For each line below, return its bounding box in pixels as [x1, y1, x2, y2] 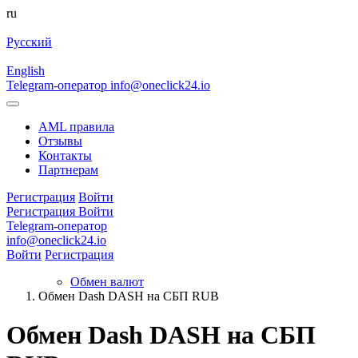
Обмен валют [70, 275, 144, 288]
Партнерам [38, 163, 98, 177]
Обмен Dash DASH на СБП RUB [38, 289, 219, 303]
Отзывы [38, 134, 82, 148]
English [6, 64, 45, 78]
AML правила [38, 120, 114, 133]
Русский [6, 35, 52, 49]
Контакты [38, 149, 92, 162]
